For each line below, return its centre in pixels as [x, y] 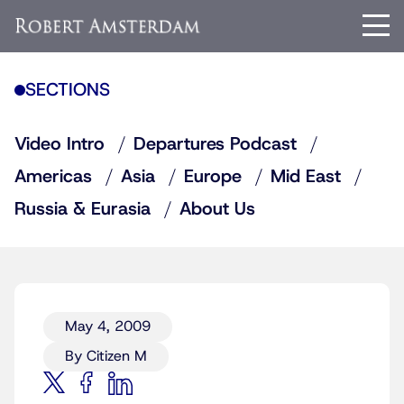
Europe [213, 177]
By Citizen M [106, 356]
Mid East [306, 177]
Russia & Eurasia [83, 209]
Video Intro [60, 144]
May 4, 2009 [108, 326]
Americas [53, 177]
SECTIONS [68, 90]
